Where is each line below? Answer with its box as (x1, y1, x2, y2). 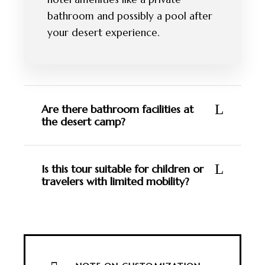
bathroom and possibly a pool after (47, 9, 212, 22)
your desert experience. (47, 26, 159, 39)
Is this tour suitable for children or (41, 162, 203, 176)
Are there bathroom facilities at (41, 102, 193, 116)
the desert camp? (41, 115, 125, 128)
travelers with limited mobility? (41, 174, 189, 188)
